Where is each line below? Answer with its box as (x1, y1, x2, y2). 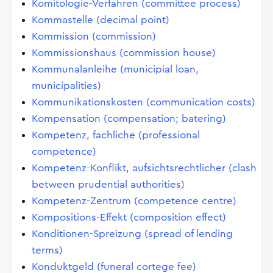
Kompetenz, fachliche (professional (32, 130, 200, 140)
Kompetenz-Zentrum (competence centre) (32, 196, 236, 206)
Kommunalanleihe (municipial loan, (32, 64, 199, 74)
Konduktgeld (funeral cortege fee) (32, 261, 196, 272)
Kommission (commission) (32, 31, 156, 41)
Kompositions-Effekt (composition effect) (32, 212, 226, 222)
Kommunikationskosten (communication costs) (32, 97, 255, 107)
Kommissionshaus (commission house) (32, 48, 216, 58)
